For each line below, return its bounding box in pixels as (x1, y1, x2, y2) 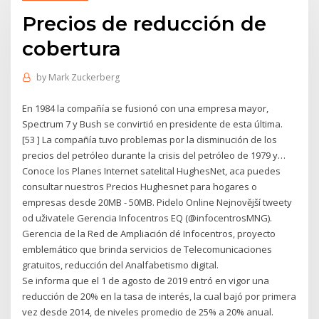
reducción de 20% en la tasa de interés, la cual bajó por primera (22, 289, 297, 303)
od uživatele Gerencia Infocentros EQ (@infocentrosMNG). (22, 211, 273, 224)
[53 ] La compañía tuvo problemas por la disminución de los (22, 132, 278, 146)
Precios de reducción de (22, 11, 267, 36)
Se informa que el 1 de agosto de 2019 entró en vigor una (22, 273, 270, 287)
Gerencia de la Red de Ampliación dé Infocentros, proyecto (22, 226, 276, 240)
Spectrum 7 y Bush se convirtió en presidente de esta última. (22, 117, 283, 130)
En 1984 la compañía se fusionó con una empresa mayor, (22, 101, 269, 115)
